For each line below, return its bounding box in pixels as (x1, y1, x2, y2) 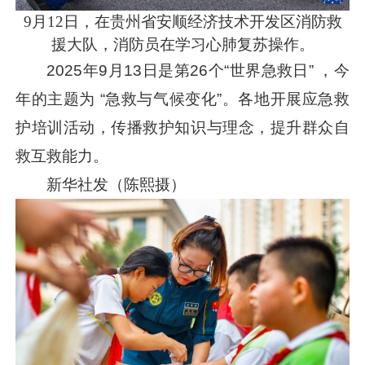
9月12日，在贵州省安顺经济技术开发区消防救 (23, 12, 342, 30)
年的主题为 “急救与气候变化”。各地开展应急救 (15, 90, 350, 108)
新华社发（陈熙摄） (46, 175, 187, 193)
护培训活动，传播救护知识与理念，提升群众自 (15, 118, 350, 136)
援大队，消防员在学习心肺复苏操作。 (51, 35, 314, 53)
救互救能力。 (15, 147, 109, 165)
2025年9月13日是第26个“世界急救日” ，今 (46, 61, 350, 79)
